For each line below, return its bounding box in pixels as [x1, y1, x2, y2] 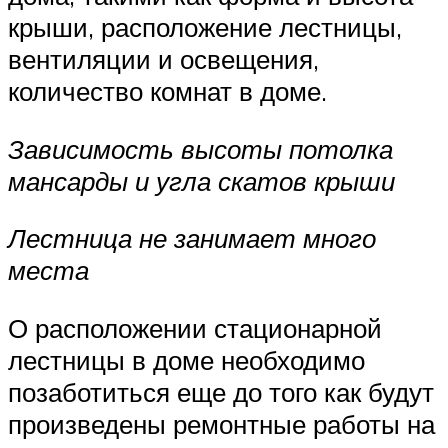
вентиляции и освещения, [8, 43, 319, 76]
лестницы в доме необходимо [8, 344, 365, 377]
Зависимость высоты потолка [8, 132, 393, 165]
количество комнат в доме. [8, 75, 327, 108]
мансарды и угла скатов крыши [8, 164, 395, 197]
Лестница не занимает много [8, 222, 376, 255]
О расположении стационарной [8, 312, 382, 345]
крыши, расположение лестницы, [8, 11, 402, 44]
